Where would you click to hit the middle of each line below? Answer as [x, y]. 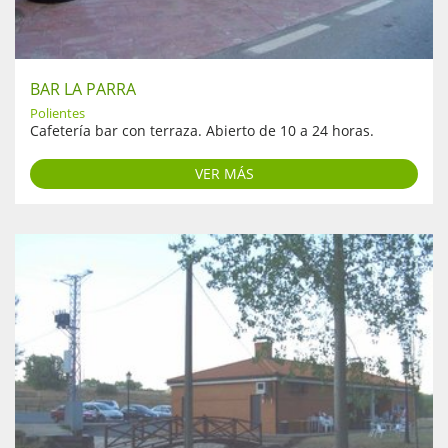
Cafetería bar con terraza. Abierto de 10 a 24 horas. [202, 130]
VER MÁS [224, 173]
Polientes [57, 112]
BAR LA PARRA [83, 88]
